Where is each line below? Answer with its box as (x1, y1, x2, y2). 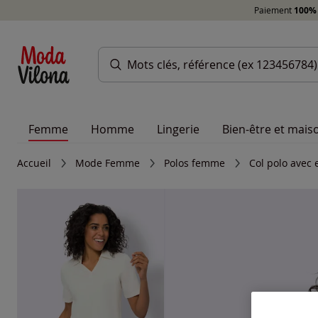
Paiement (254, 4, 294, 16)
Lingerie (157, 121, 199, 137)
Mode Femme (75, 156, 140, 170)
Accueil (17, 156, 51, 170)
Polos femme (164, 156, 225, 170)
